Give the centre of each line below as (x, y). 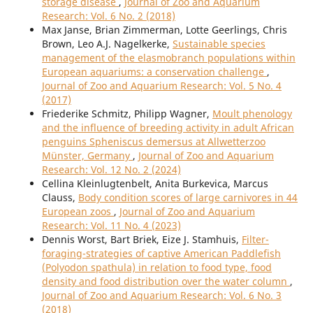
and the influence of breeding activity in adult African (168, 128)
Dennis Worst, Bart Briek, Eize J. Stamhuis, (141, 240)
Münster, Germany (87, 156)
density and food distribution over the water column (166, 282)
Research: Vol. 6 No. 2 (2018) (108, 16)
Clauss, (60, 198)
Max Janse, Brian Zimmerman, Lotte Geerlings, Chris (164, 30)
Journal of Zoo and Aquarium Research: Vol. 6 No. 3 (161, 296)
